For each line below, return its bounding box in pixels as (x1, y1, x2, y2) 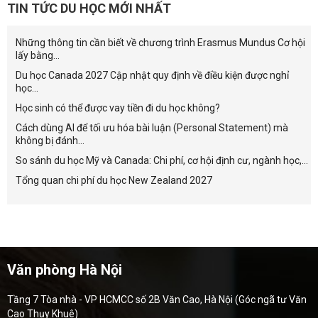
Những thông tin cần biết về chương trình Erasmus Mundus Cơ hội (16, 37, 305, 49)
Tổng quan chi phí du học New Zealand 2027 (16, 175, 212, 187)
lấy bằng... (16, 50, 60, 62)
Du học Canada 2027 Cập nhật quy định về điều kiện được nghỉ (16, 70, 289, 82)
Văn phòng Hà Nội (7, 261, 122, 279)
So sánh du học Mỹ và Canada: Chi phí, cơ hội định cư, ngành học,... (16, 155, 308, 167)
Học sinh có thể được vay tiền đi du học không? (16, 102, 220, 114)
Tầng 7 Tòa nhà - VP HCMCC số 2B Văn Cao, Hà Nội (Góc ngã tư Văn (7, 294, 307, 306)
